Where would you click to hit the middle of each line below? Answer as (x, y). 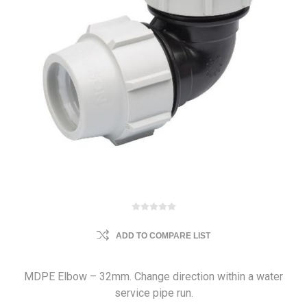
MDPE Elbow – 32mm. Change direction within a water (153, 277)
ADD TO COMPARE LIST (163, 236)
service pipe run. (153, 293)
